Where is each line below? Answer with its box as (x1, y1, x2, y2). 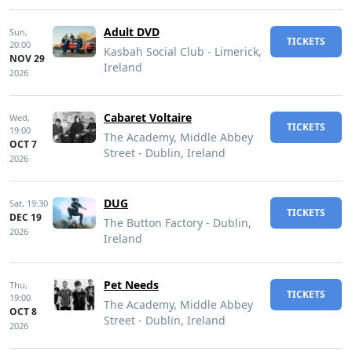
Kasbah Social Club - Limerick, (104, 44, 262, 59)
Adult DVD (104, 24, 159, 39)
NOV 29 (9, 52, 45, 65)
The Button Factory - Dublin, (104, 215, 251, 230)
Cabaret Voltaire (104, 110, 192, 125)
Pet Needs (104, 277, 159, 292)
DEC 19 (9, 211, 42, 224)
